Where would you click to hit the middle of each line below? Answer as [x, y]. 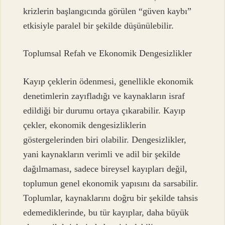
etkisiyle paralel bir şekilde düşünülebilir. [99, 26]
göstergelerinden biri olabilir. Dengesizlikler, [105, 139]
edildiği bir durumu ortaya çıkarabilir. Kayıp [104, 110]
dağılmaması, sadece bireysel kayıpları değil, [105, 168]
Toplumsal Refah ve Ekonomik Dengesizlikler [108, 53]
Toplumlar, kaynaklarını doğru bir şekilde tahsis [111, 198]
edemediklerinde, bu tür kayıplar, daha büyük [106, 212]
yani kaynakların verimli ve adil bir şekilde [102, 154]
